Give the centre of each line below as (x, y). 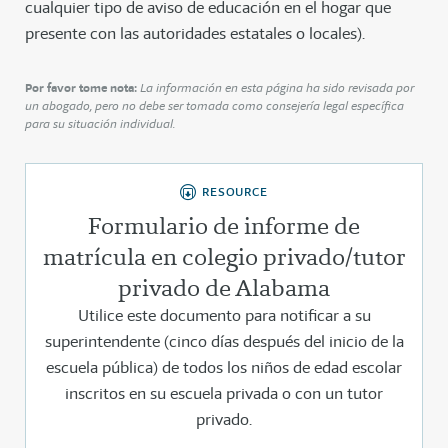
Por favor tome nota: (81, 88)
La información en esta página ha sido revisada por (277, 88)
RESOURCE (235, 192)
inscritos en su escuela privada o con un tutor (224, 394)
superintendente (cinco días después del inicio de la (224, 342)
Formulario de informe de (224, 226)
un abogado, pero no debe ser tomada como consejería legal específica (214, 106)
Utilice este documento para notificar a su (224, 316)
